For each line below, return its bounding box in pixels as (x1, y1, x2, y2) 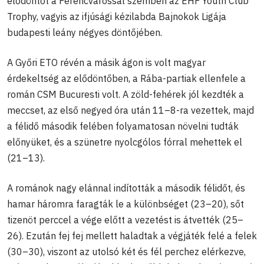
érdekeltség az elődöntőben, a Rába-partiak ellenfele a (7, 72, 246, 85)
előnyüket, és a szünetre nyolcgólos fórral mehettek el (7, 136, 242, 148)
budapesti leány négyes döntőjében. (7, 27, 162, 39)
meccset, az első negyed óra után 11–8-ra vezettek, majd (7, 104, 254, 117)
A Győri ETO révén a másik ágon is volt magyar (7, 57, 206, 69)
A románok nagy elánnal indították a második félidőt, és (7, 182, 245, 194)
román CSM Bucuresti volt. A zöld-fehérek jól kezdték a (7, 88, 244, 101)
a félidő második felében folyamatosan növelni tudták (7, 120, 239, 133)
